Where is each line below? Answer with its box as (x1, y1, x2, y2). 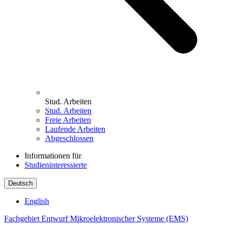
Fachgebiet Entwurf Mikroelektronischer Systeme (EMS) (4, 214, 188, 223)
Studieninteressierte (25, 160, 87, 169)
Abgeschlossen (45, 133, 94, 143)
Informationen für (25, 151, 81, 160)
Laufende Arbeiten (45, 124, 105, 133)
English (25, 196, 49, 205)
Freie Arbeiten (45, 115, 91, 124)
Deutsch (8, 179, 33, 187)
